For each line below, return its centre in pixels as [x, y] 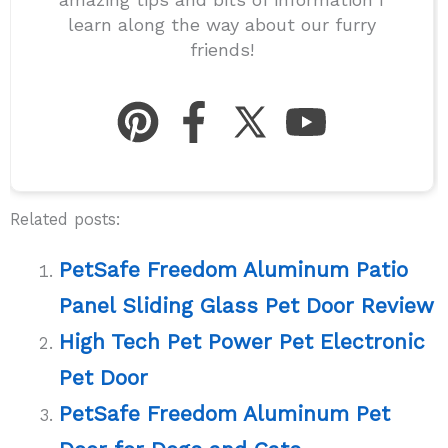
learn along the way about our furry [221, 24]
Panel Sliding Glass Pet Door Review [247, 306]
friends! [221, 49]
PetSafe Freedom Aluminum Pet [225, 414]
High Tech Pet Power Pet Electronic [242, 342]
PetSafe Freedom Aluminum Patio [234, 270]
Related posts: [65, 220]
